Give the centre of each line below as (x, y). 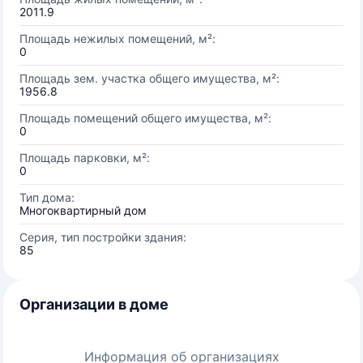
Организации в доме (94, 304)
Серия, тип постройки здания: (103, 237)
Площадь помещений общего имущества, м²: (145, 118)
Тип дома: (47, 197)
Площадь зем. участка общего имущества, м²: (149, 78)
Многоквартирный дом (83, 210)
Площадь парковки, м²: (85, 158)
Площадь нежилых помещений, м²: (117, 38)
